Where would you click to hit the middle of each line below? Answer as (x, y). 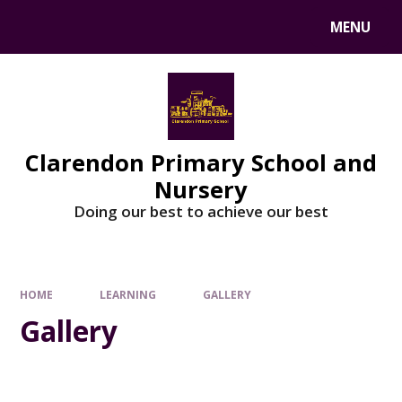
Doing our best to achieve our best (201, 211)
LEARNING (128, 295)
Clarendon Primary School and (201, 162)
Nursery (201, 189)
